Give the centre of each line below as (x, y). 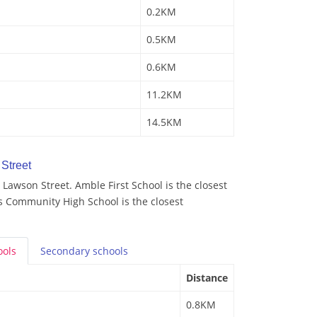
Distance (207, 278)
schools (110, 251)
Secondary (67, 251)
